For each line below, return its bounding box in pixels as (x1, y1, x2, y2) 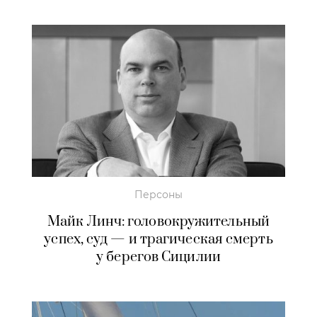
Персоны (134, 188, 183, 201)
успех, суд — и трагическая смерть (44, 230, 273, 248)
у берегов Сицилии (96, 248, 221, 266)
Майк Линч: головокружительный (47, 212, 270, 231)
